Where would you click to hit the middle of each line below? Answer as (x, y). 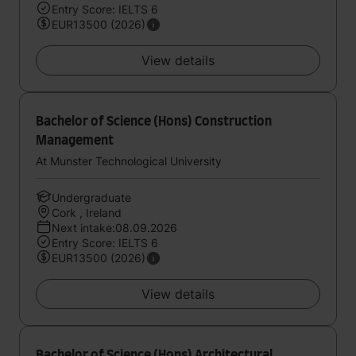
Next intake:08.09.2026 (114, 228)
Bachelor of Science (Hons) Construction (154, 122)
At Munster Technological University (129, 161)
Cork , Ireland (87, 213)
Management (75, 141)
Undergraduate (91, 197)
